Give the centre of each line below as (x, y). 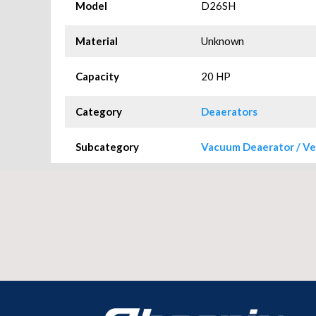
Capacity (97, 77)
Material (97, 41)
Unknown (223, 41)
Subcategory (107, 147)
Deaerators (230, 112)
